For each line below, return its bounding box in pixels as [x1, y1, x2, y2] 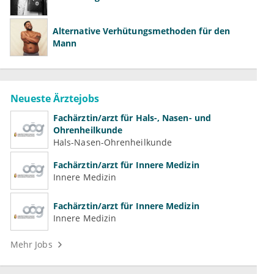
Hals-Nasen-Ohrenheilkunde [53, 136, 172, 148]
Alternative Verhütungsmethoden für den [53, 25, 231, 37]
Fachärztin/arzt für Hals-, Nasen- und [53, 111, 211, 124]
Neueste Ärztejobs [10, 92, 99, 106]
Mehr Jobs [10, 239, 53, 251]
